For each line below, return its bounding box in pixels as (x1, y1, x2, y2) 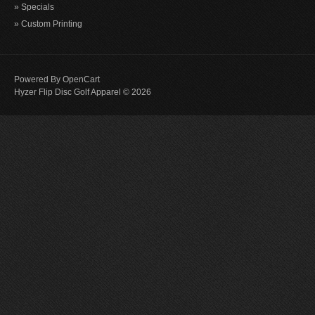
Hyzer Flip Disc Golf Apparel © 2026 (14, 87, 151, 97)
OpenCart (63, 75, 100, 84)
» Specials (14, 2, 54, 12)
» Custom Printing (14, 19, 82, 29)
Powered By (14, 75, 63, 84)
